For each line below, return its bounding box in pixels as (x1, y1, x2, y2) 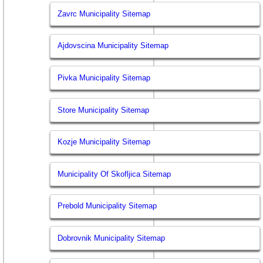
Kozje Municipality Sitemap (58, 137, 151, 147)
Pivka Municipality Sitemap (58, 73, 151, 82)
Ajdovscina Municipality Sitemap (58, 41, 169, 50)
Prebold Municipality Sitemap (58, 201, 157, 211)
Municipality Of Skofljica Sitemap (58, 169, 171, 178)
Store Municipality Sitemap (58, 105, 150, 114)
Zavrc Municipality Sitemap (58, 9, 151, 18)
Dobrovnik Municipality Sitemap (58, 233, 166, 242)
